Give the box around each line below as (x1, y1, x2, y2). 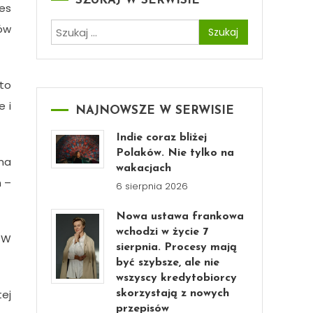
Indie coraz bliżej (116, 132, 208, 143)
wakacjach (116, 163, 172, 174)
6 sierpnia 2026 (116, 180, 189, 193)
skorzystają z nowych (116, 288, 230, 299)
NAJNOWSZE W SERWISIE (75, 105, 234, 117)
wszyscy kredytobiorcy (116, 272, 238, 284)
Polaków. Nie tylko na (116, 147, 235, 159)
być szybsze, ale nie (116, 257, 220, 268)
